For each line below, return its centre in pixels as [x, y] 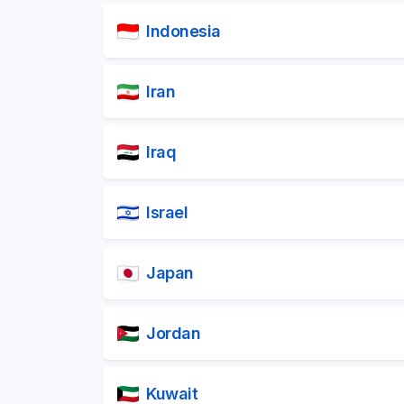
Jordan [173, 333]
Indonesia [184, 31]
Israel [167, 212]
